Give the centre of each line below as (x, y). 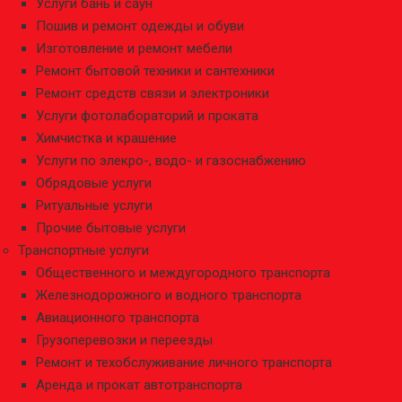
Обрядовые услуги (94, 183)
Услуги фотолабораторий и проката (147, 116)
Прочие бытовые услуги (111, 228)
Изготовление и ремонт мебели (134, 48)
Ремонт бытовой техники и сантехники (155, 71)
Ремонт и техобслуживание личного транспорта (184, 363)
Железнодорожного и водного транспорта (169, 295)
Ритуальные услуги (94, 205)
